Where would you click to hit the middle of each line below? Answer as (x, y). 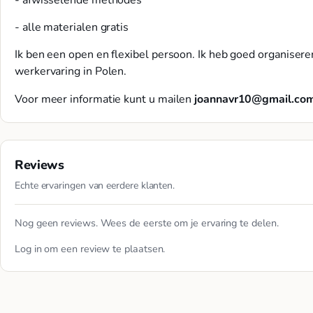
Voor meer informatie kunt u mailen (105, 99)
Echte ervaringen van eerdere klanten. (95, 185)
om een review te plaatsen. (103, 248)
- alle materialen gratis (72, 28)
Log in (28, 248)
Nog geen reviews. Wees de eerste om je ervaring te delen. (147, 223)
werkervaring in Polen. (71, 72)
